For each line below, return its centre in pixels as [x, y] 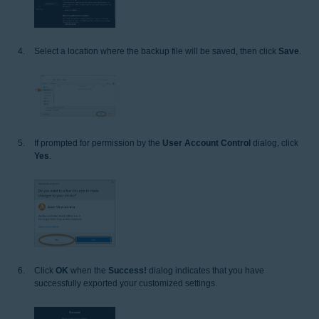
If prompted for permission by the [98, 143]
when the [88, 271]
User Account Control [206, 143]
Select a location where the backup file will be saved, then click [156, 51]
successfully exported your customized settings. [126, 284]
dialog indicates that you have [205, 271]
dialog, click [274, 143]
